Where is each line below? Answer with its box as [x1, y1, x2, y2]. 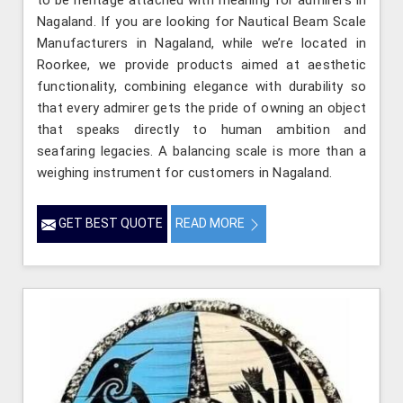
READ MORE [175, 216, 247, 231]
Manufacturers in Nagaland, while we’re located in [37, 35, 366, 52]
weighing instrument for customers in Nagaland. [37, 165, 333, 182]
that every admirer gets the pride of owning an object [37, 100, 366, 117]
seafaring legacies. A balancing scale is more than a [37, 143, 366, 160]
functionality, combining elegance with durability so [37, 78, 366, 95]
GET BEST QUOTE [56, 216, 163, 231]
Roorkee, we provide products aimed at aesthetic [37, 57, 366, 74]
